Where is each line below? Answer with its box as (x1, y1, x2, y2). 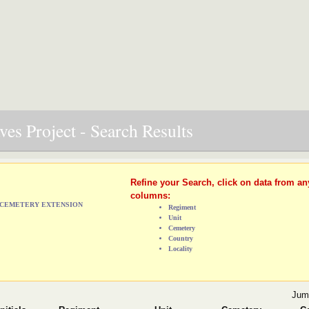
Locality (168, 244, 192, 252)
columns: (130, 190, 170, 201)
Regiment (168, 203, 196, 211)
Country (168, 234, 193, 242)
